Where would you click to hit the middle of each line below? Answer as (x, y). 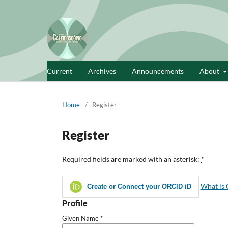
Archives (102, 71)
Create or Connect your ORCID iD (138, 186)
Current (60, 71)
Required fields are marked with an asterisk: (132, 159)
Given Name (81, 218)
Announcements (158, 71)
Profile (75, 203)
